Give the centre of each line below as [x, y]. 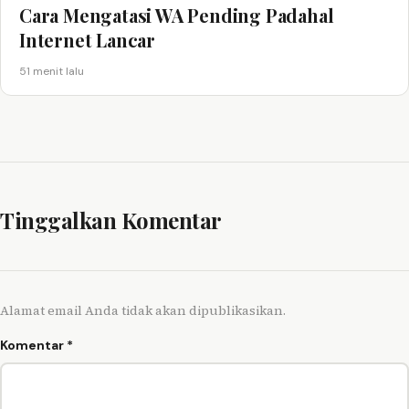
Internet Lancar [88, 39]
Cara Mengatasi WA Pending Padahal [177, 15]
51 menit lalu [52, 71]
